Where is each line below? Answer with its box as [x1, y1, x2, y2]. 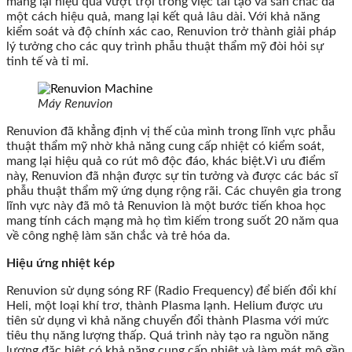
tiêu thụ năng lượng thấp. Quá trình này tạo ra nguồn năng [6, 329, 328, 343]
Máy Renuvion [38, 97, 112, 111]
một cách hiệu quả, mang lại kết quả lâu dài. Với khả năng [6, 10, 320, 24]
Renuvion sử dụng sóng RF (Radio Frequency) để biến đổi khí [6, 284, 336, 298]
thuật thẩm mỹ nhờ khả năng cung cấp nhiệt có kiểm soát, [6, 140, 324, 153]
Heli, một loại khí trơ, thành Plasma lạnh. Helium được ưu [6, 299, 323, 313]
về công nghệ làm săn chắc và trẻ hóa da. [6, 229, 233, 243]
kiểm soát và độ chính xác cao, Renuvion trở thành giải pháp [6, 25, 336, 38]
